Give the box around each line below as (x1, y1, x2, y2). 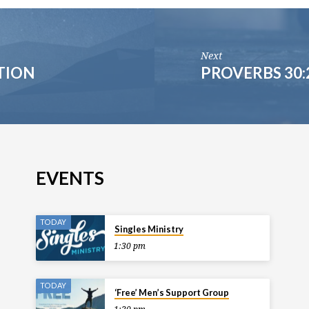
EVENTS (36, 166, 105, 189)
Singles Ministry (114, 223, 183, 235)
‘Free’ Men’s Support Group (114, 286, 229, 298)
